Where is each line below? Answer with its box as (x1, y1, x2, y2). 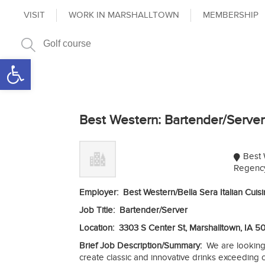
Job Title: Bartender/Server (79, 205, 188, 216)
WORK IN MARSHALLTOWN (69, 9, 179, 20)
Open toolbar (5, 52, 69, 76)
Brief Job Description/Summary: (79, 240, 206, 251)
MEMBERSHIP (203, 9, 258, 20)
